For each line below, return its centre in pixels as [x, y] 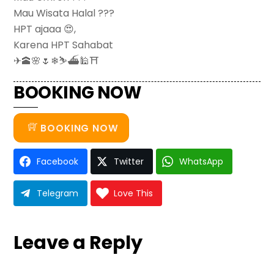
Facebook [58, 162]
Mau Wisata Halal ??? [64, 13]
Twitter [129, 162]
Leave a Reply [78, 243]
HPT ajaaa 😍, [45, 29]
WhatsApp [202, 162]
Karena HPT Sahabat [64, 45]
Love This [134, 194]
